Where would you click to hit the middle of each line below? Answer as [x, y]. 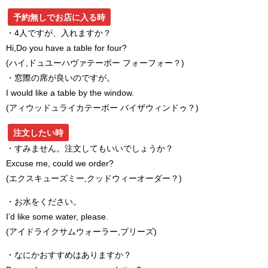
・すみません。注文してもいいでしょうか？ [90, 149]
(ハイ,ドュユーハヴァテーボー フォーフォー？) [95, 63]
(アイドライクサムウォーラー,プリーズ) [81, 232]
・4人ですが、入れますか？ [59, 33]
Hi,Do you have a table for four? [66, 48]
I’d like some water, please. [57, 217]
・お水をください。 [44, 202]
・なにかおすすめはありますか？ [69, 255]
